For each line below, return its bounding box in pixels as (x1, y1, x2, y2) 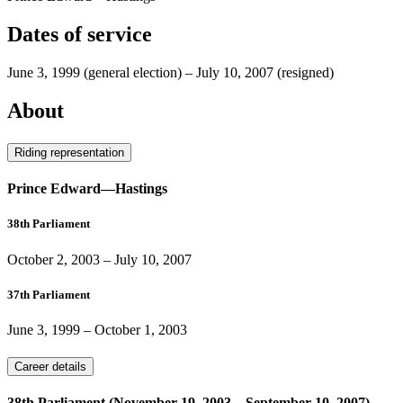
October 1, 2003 (94, 321, 187, 337)
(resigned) (277, 65, 334, 81)
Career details (14, 359, 86, 373)
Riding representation (14, 145, 124, 159)
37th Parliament (7, 287, 90, 301)
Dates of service (7, 22, 152, 47)
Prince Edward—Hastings (7, 181, 167, 197)
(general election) (84, 65, 182, 81)
